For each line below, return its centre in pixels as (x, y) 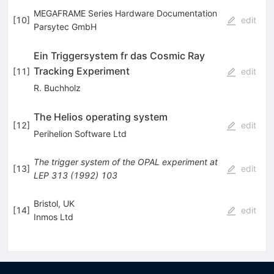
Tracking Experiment (81, 71)
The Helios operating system (100, 117)
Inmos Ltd (53, 217)
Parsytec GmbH (65, 27)
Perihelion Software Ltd (80, 134)
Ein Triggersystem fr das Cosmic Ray (119, 56)
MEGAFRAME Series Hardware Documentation (125, 13)
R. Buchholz (57, 88)
